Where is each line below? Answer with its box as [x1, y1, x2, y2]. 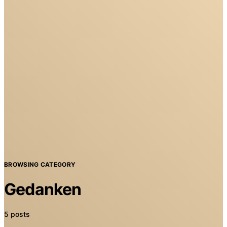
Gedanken [4, 179, 82, 199]
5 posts [4, 210, 30, 218]
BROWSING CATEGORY [4, 161, 76, 169]
